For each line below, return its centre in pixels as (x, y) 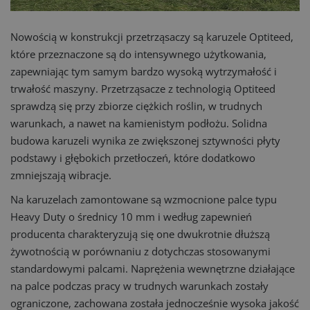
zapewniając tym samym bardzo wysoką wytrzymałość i (144, 71)
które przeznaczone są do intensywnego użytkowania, (138, 54)
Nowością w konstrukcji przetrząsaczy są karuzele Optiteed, (152, 37)
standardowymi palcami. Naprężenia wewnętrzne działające (153, 268)
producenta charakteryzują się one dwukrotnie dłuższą (140, 234)
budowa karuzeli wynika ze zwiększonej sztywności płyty (145, 140)
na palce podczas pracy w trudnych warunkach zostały (139, 286)
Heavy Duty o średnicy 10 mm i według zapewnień (131, 217)
